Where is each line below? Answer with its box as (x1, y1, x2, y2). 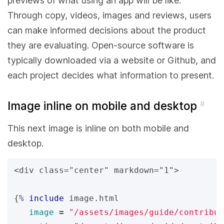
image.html (69, 193, 119, 203)
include (29, 193, 64, 203)
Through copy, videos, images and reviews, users (7, 9, 211, 20)
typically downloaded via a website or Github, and (7, 54, 216, 65)
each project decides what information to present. (7, 69, 214, 80)
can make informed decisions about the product (7, 24, 206, 35)
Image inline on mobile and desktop (7, 98, 200, 112)
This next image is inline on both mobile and (7, 122, 189, 133)
